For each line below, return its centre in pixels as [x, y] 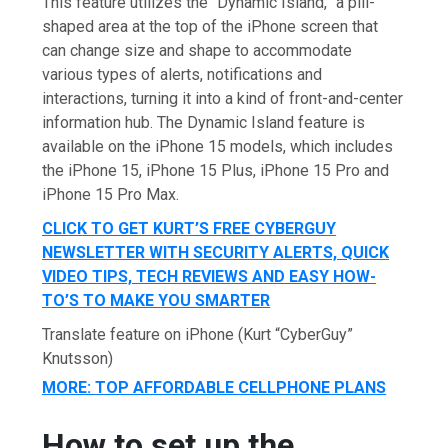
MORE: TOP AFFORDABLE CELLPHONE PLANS [214, 387]
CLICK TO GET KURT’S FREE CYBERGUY [189, 228]
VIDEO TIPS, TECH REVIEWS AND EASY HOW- [209, 276]
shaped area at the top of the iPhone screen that [210, 26]
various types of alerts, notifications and [182, 74]
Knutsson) [78, 358]
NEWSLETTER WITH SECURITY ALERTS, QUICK [216, 252]
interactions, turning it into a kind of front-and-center [223, 98]
